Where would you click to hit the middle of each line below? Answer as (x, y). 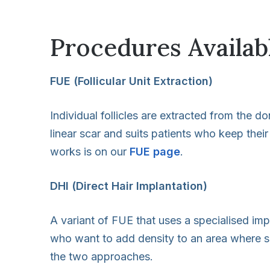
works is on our (90, 151)
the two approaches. (102, 256)
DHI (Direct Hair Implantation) (129, 186)
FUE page (155, 151)
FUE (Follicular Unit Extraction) (131, 81)
